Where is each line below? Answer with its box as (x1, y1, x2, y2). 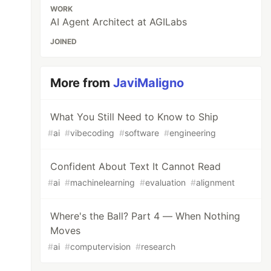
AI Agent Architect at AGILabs (50, 16, 188, 28)
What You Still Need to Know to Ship (50, 111, 219, 123)
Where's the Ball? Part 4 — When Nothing (50, 210, 241, 222)
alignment (196, 177, 235, 188)
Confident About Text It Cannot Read (50, 160, 221, 172)
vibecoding (70, 128, 115, 138)
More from (50, 76, 114, 90)
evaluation (145, 177, 186, 188)
